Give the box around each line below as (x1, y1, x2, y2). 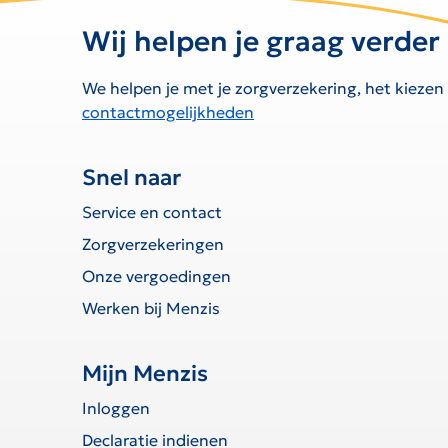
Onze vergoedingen (82, 266, 231, 287)
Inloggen (82, 398, 150, 419)
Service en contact (82, 202, 222, 223)
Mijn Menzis (82, 360, 208, 388)
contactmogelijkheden (82, 102, 254, 123)
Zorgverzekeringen (82, 234, 224, 255)
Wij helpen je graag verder (82, 24, 440, 60)
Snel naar (82, 164, 181, 192)
